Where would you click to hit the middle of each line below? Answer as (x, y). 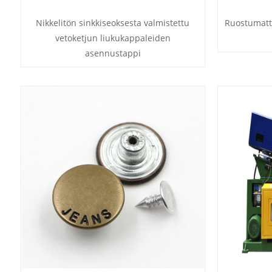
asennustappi (113, 53)
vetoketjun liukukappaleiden (113, 38)
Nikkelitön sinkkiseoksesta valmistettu (113, 23)
